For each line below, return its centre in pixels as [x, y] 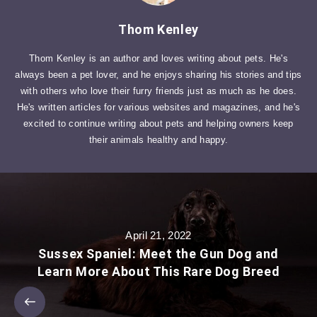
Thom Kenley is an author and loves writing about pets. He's [158, 58]
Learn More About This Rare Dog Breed [158, 271]
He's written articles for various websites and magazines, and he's [158, 107]
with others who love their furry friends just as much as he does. [158, 91]
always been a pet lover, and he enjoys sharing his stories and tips [158, 74]
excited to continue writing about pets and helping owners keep [158, 123]
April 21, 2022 [158, 235]
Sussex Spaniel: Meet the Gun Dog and [158, 253]
